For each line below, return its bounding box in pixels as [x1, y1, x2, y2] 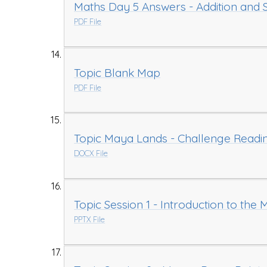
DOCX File [74, 148, 108, 159]
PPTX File [74, 214, 105, 224]
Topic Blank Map [74, 65, 161, 80]
